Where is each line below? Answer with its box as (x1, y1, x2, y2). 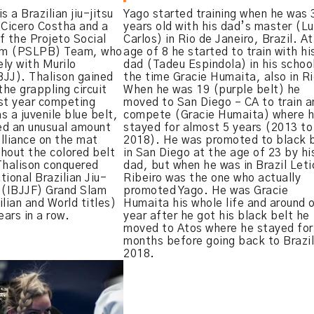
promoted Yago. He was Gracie (123, 185, 288, 196)
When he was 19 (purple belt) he (123, 84, 301, 95)
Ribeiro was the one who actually (123, 172, 301, 184)
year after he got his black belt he (123, 210, 310, 221)
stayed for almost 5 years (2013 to (123, 122, 313, 133)
